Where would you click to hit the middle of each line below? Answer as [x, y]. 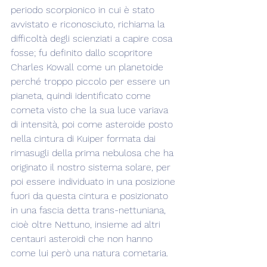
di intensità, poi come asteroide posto [93, 124]
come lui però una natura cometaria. [89, 253]
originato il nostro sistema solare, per [92, 167]
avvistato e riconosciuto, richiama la [89, 24]
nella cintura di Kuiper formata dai [85, 139]
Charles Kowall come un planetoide [89, 67]
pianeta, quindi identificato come [82, 96]
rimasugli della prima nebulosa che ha [94, 153]
